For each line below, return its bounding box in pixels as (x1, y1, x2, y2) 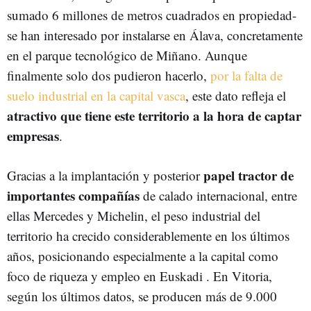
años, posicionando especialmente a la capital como (7, 247, 278, 264)
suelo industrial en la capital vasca (7, 87, 185, 104)
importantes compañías (7, 186, 140, 205)
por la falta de (210, 67, 283, 84)
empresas (7, 126, 59, 145)
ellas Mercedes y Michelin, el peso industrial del (7, 207, 260, 224)
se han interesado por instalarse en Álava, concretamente (7, 26, 303, 44)
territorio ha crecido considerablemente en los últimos (7, 227, 289, 244)
